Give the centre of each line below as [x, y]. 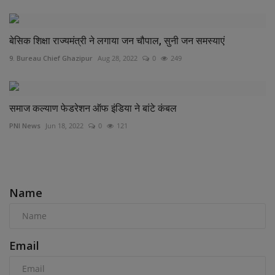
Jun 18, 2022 [64, 125]
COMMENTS [38, 164]
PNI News [25, 125]
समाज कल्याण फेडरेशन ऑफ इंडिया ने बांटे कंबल [93, 108]
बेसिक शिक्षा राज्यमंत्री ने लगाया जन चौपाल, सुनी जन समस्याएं [117, 41]
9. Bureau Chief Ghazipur [51, 58]
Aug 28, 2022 [118, 58]
